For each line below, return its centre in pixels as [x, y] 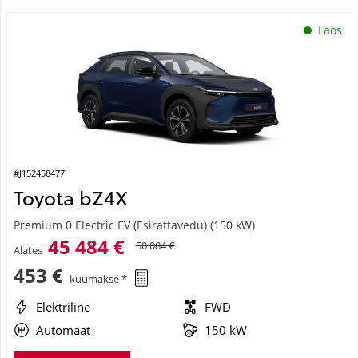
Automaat [63, 330]
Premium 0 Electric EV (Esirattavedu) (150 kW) [134, 225]
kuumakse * [98, 279]
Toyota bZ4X [70, 196]
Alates [28, 250]
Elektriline [63, 306]
